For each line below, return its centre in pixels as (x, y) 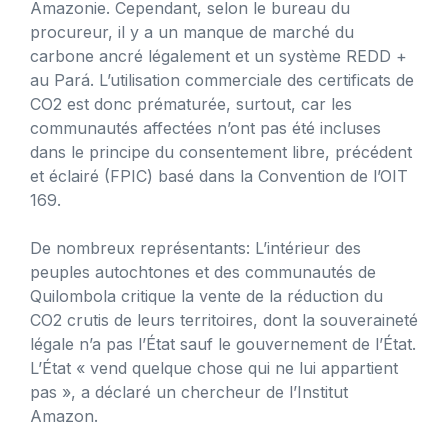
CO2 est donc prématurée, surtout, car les (191, 103)
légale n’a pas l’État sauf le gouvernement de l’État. (223, 343)
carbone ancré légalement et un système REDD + (218, 55)
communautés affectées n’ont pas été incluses (205, 127)
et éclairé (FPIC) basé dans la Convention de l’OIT (219, 175)
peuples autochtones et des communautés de (203, 271)
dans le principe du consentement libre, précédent (221, 151)
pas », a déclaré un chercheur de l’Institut (189, 391)
